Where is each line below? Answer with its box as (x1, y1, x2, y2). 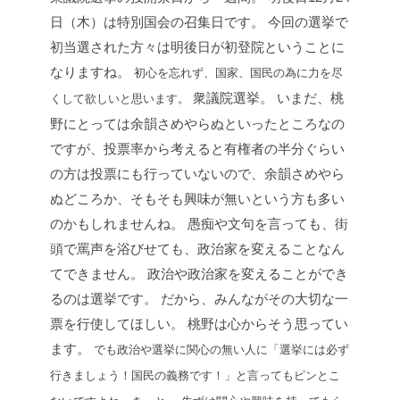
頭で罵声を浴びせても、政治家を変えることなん (50, 241, 345, 257)
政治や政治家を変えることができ (144, 266, 348, 282)
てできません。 (50, 266, 144, 282)
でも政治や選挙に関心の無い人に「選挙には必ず (94, 343, 349, 357)
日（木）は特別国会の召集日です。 (50, 14, 264, 30)
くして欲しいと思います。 (50, 92, 189, 106)
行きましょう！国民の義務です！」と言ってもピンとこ (50, 369, 340, 383)
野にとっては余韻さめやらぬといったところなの (50, 116, 345, 132)
